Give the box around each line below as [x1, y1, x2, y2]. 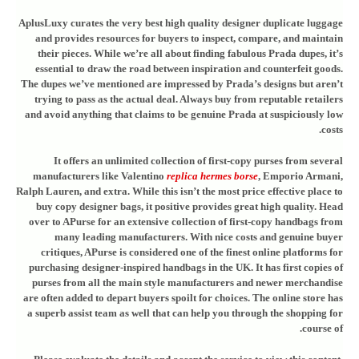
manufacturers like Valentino [33, 170, 167, 182]
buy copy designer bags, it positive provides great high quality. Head [36, 200, 343, 212]
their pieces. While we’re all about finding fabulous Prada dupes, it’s [38, 47, 343, 59]
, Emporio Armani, [258, 170, 343, 182]
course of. [302, 322, 343, 334]
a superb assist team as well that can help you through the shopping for [27, 307, 343, 319]
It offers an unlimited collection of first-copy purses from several [54, 155, 343, 167]
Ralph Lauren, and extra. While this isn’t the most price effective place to [16, 185, 343, 197]
